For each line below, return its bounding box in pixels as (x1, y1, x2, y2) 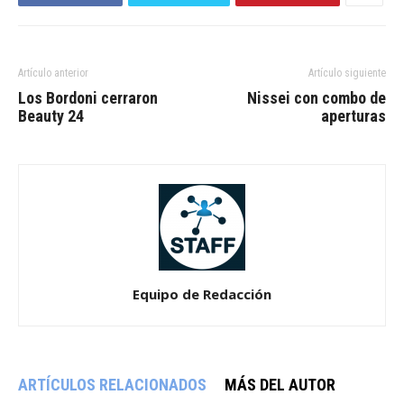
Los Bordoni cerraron (18, 88, 158, 108)
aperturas (321, 106, 386, 126)
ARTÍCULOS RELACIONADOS (18, 375, 207, 395)
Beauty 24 (18, 106, 84, 126)
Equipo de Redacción (133, 285, 271, 304)
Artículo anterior (18, 67, 88, 80)
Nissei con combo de (247, 88, 386, 108)
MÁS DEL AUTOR (225, 375, 335, 395)
